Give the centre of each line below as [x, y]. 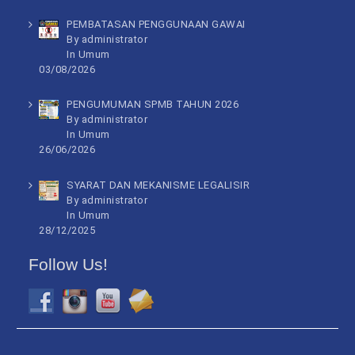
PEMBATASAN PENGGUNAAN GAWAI [156, 24]
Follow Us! [69, 264]
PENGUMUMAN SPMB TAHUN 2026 [153, 105]
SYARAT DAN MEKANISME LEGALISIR [158, 185]
